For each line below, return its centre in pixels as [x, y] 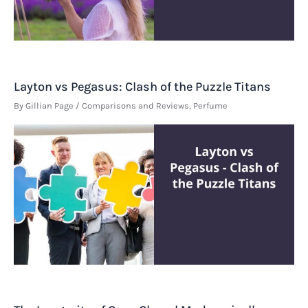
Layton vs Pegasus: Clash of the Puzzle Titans [142, 87]
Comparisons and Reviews [135, 106]
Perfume [210, 106]
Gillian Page [51, 106]
